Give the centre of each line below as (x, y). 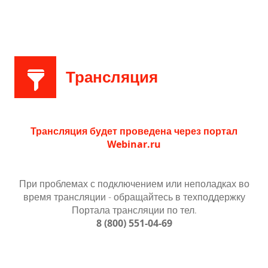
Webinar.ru (134, 144)
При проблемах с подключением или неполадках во (134, 184)
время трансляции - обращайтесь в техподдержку (134, 197)
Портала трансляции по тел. (134, 210)
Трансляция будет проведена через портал (134, 131)
